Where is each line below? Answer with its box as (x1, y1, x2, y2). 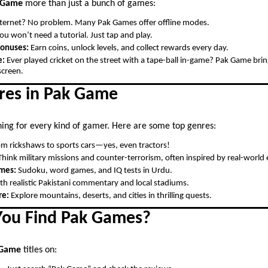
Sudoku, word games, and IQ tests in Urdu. (16, 166, 172, 175)
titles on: (21, 245, 57, 255)
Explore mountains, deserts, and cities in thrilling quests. (9, 191, 212, 200)
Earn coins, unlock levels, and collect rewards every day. (29, 43, 229, 53)
